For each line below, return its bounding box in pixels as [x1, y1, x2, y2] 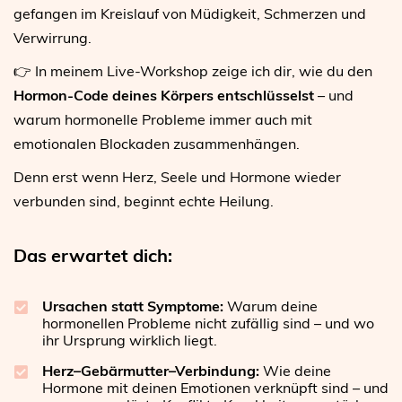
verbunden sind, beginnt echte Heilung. [13, 191, 274, 210]
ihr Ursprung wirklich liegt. [42, 330, 217, 349]
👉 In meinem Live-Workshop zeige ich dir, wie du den [13, 61, 372, 80]
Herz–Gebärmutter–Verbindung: [42, 361, 259, 380]
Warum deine [223, 296, 318, 315]
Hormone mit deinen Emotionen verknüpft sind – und [42, 378, 389, 397]
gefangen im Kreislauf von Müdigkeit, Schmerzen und [13, 4, 366, 22]
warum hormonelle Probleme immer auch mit [13, 109, 312, 128]
